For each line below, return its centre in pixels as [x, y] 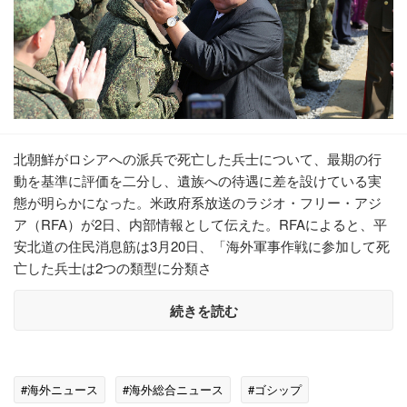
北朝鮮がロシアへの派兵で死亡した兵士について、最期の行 [198, 159]
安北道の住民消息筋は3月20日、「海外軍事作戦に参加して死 [202, 246]
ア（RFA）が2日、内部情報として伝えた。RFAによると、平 [200, 224]
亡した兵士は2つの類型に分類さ [113, 268]
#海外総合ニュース [173, 390]
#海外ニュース [60, 390]
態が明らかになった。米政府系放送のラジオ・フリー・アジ [198, 203]
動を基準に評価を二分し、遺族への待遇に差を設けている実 [198, 181]
